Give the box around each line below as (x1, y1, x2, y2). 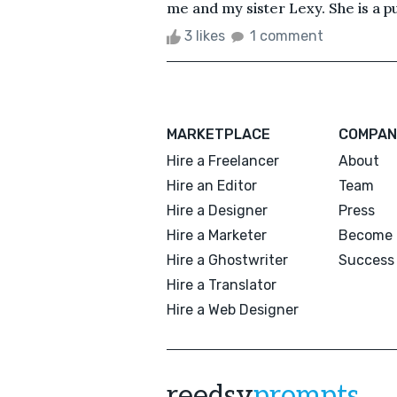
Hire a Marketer (167, 226, 267, 244)
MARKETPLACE (167, 125, 270, 143)
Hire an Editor (167, 176, 257, 194)
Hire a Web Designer (167, 300, 299, 318)
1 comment (250, 27, 323, 44)
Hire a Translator (167, 276, 276, 293)
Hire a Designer (167, 201, 268, 219)
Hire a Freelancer (167, 152, 279, 169)
